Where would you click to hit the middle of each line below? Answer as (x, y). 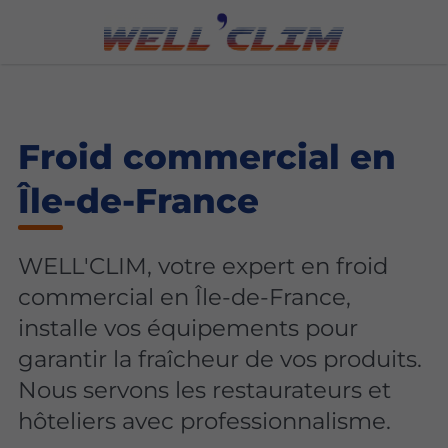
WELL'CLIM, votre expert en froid (203, 266)
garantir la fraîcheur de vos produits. (220, 359)
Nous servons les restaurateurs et (205, 390)
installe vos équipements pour (188, 328)
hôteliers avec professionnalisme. (205, 421)
